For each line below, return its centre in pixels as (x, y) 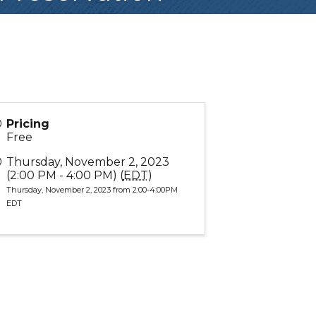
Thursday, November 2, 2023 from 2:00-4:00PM (92, 190)
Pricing (28, 124)
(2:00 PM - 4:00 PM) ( (65, 175)
